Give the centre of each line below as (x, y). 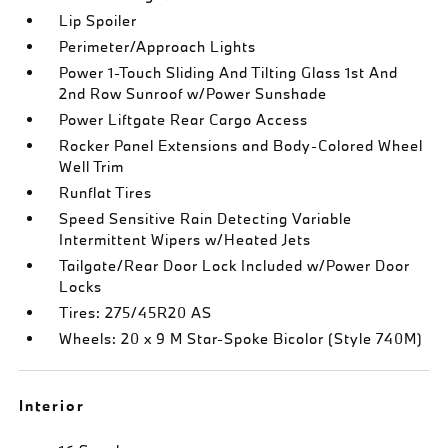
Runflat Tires (106, 192)
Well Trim (92, 166)
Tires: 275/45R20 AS (136, 312)
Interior (52, 405)
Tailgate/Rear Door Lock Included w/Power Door (235, 265)
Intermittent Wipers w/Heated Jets (185, 239)
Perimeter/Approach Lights (158, 46)
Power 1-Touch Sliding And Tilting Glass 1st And (229, 72)
